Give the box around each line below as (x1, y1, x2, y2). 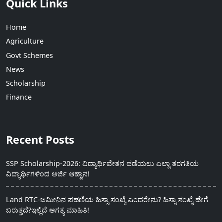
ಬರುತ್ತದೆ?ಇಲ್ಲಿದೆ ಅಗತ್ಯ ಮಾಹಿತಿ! (6, 205, 89, 215)
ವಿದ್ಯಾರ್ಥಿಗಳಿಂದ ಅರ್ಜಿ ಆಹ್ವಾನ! (6, 169, 90, 179)
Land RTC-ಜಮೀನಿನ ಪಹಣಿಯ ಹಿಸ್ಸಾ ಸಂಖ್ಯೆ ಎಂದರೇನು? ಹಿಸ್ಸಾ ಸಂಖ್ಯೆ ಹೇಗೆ (6, 194, 208, 204)
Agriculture (6, 36, 44, 46)
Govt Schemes (6, 50, 53, 60)
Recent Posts (6, 132, 74, 147)
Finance (6, 92, 32, 102)
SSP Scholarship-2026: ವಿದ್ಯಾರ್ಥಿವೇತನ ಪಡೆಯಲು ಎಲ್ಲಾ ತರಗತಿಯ (6, 159, 199, 168)
